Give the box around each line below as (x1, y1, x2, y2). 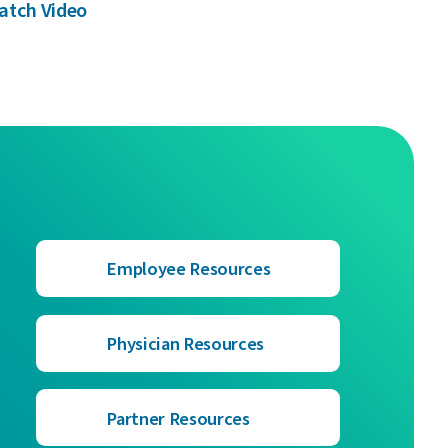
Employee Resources (106, 256, 271, 283)
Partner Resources (106, 405, 250, 432)
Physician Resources (106, 331, 265, 358)
